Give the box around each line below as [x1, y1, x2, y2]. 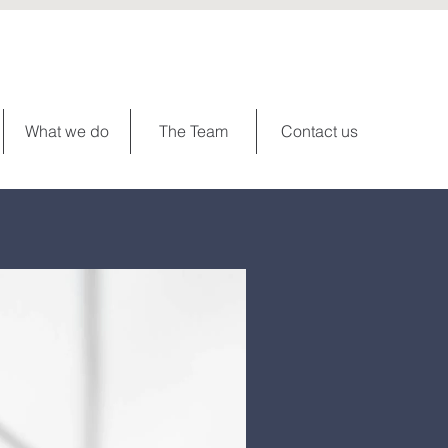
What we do [25, 121, 109, 141]
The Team [159, 121, 228, 141]
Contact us [281, 121, 358, 141]
